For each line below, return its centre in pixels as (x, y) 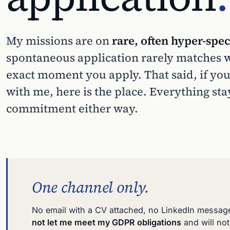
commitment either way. (72, 108)
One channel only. (91, 187)
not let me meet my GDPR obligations (107, 222)
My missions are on (59, 41)
